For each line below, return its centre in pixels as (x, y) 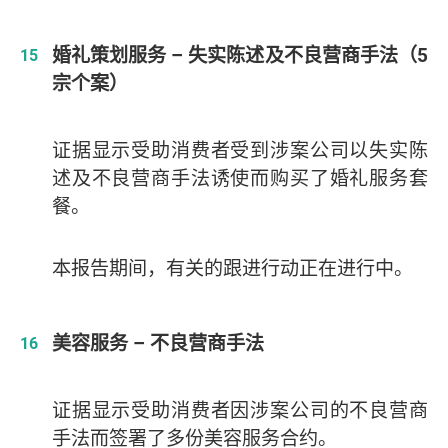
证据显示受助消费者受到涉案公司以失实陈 (239, 150)
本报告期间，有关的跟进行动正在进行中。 (232, 268)
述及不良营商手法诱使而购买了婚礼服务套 (239, 178)
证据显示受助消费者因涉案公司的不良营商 (239, 410)
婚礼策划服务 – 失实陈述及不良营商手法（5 (239, 55)
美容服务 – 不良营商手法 (157, 343)
